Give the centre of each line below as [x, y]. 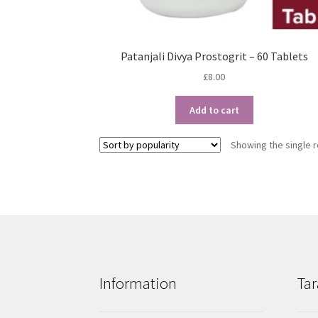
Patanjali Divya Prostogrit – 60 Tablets [214, 56]
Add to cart [214, 110]
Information [138, 283]
